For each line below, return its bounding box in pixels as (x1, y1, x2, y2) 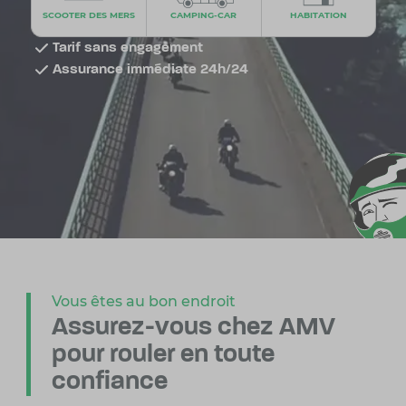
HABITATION (289, 9, 347, 20)
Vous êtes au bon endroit (51, 293, 236, 311)
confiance (51, 370, 168, 396)
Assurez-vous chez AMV (51, 315, 335, 342)
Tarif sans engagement (52, 40, 203, 55)
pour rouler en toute (51, 343, 275, 369)
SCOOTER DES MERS (42, 9, 135, 20)
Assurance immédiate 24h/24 (52, 62, 248, 77)
